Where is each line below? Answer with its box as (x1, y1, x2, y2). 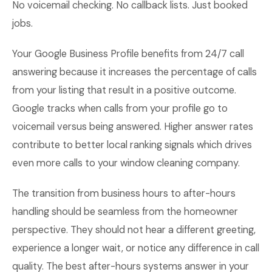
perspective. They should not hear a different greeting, (12, 223, 256, 236)
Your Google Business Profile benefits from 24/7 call (12, 47, 244, 60)
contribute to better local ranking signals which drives (12, 138, 252, 151)
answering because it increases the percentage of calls (12, 66, 257, 78)
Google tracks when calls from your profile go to (12, 102, 228, 115)
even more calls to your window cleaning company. (12, 157, 240, 169)
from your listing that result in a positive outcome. (12, 84, 236, 97)
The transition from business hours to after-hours (12, 187, 236, 200)
